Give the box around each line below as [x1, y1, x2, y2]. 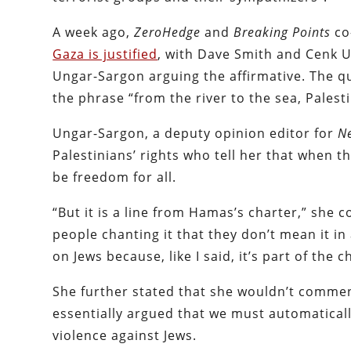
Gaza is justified [52, 45, 158, 63]
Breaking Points [233, 24, 335, 42]
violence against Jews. [52, 327, 197, 345]
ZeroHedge [134, 24, 205, 42]
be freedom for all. [52, 168, 177, 186]
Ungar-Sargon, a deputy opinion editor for [52, 125, 338, 143]
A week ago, [52, 24, 135, 42]
